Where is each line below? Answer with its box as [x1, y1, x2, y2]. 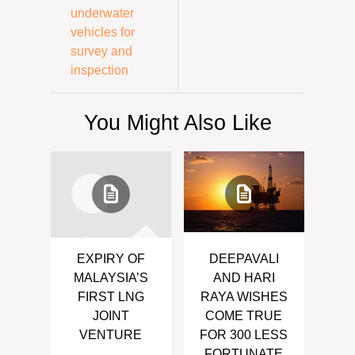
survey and [71, 44, 132, 58]
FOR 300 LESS [200, 327, 288, 342]
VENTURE [79, 327, 143, 342]
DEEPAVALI [208, 251, 279, 265]
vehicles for [71, 25, 135, 39]
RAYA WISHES [200, 289, 288, 303]
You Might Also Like [83, 109, 272, 135]
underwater [71, 6, 134, 20]
